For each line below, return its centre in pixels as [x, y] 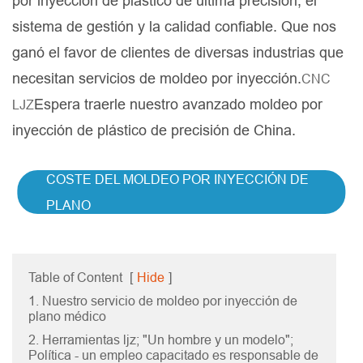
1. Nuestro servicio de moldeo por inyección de [163, 301]
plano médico [67, 316]
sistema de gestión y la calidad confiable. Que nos [174, 27]
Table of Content [75, 278]
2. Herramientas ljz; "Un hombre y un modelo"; [161, 340]
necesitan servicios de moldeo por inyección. [157, 79]
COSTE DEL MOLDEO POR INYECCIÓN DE [177, 179]
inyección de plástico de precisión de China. [154, 130]
